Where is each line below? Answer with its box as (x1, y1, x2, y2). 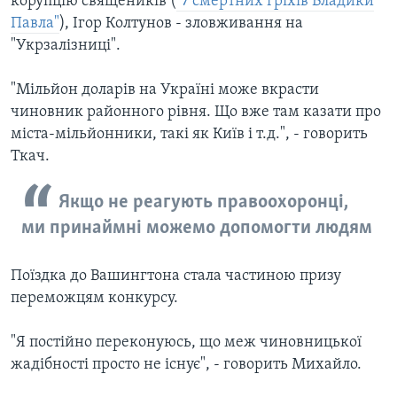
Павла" (11, 14, 59, 32)
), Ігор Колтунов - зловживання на (59, 14, 303, 32)
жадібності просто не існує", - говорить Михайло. (11, 355, 362, 373)
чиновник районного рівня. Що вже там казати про (11, 103, 381, 121)
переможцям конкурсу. (11, 289, 178, 307)
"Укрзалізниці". (11, 36, 121, 54)
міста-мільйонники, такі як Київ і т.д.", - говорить (11, 125, 368, 143)
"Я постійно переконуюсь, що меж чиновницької (11, 333, 362, 351)
